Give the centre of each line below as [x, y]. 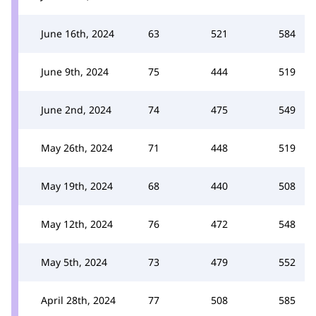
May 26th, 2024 [77, 148]
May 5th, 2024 [74, 262]
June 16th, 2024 [78, 34]
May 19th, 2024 [77, 186]
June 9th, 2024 [75, 72]
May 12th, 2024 [77, 224]
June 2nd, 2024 [76, 110]
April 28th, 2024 [78, 300]
